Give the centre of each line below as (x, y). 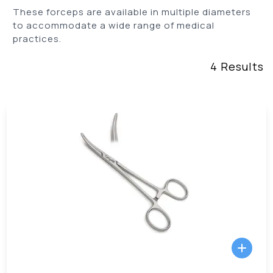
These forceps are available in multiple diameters (132, 12)
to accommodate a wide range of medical (114, 25)
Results (240, 66)
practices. (39, 39)
